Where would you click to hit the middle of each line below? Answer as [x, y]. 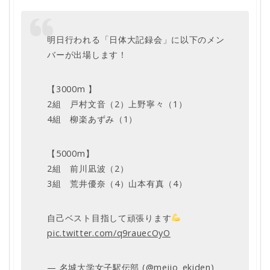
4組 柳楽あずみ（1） [93, 119]
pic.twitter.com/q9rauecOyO [109, 233]
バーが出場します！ [87, 54]
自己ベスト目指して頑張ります [109, 218]
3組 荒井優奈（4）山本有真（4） [117, 183]
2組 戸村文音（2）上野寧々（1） [117, 104]
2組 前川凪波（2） [88, 168]
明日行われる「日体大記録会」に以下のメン [136, 39]
